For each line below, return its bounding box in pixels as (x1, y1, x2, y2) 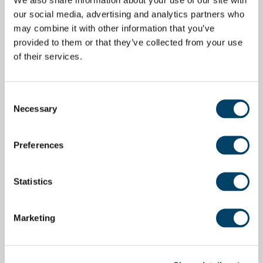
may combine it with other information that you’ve (14, 23, 215, 33)
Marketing (14, 213, 55, 222)
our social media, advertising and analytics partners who (14, 9, 244, 19)
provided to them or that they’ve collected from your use (14, 37, 242, 47)
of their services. (14, 51, 82, 61)
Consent (4, 92, 37, 102)
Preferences (14, 140, 64, 150)
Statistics (14, 176, 52, 186)
